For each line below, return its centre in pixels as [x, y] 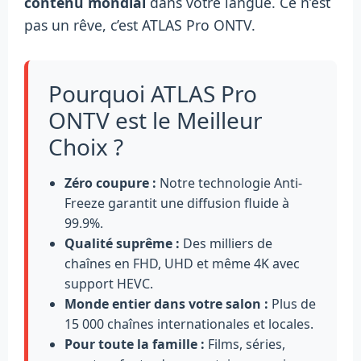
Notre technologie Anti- [229, 183]
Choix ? [86, 147]
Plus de [292, 304]
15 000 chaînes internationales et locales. [189, 324]
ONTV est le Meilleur [156, 120]
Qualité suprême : [122, 244]
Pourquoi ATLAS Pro [153, 94]
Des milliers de [226, 244]
